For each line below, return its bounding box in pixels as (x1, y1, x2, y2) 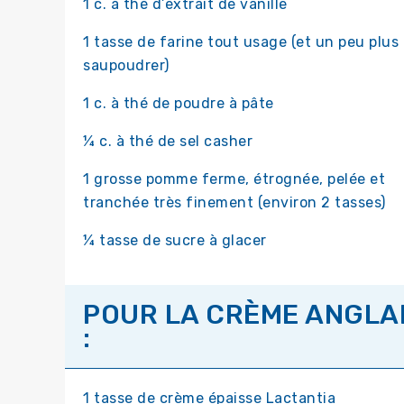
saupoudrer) (83, 57, 170, 75)
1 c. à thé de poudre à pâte (83, 95, 274, 113)
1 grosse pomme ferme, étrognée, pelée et (83, 170, 385, 188)
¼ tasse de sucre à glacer (83, 232, 267, 250)
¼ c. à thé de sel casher (83, 133, 252, 151)
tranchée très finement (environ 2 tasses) (83, 194, 386, 212)
